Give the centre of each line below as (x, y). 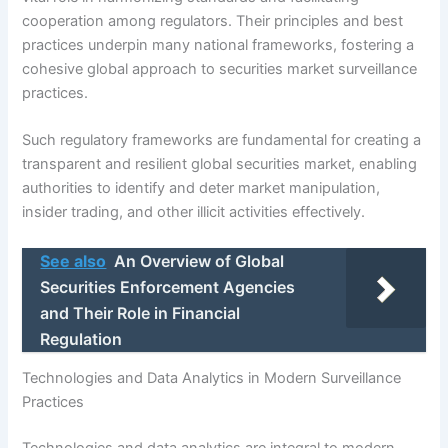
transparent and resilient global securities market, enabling (220, 164)
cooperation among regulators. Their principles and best (213, 20)
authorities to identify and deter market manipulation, (201, 188)
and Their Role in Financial (140, 312)
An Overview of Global (199, 260)
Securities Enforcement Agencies (168, 286)
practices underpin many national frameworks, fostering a (218, 44)
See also (73, 260)
